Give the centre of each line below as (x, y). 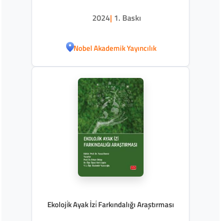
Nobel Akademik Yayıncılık (115, 48)
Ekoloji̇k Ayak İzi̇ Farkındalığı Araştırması (110, 205)
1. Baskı (128, 18)
